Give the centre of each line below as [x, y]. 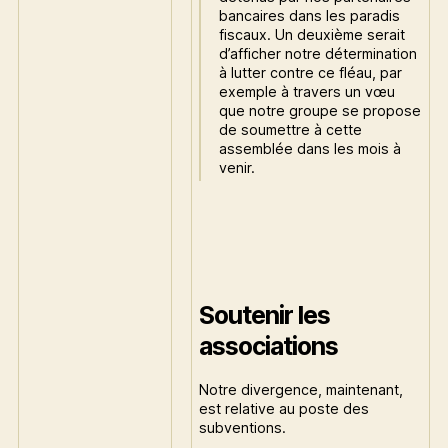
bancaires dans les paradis [309, 15]
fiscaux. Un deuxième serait [311, 34]
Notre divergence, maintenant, [301, 389]
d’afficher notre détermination [317, 53]
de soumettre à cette [290, 129]
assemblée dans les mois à [309, 148]
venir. [236, 167]
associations [268, 346]
